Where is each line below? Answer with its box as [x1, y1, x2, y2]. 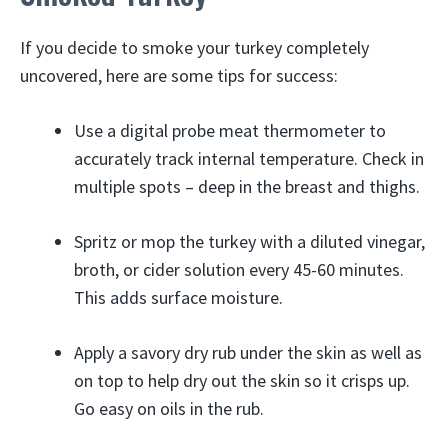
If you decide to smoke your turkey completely [20, 36, 369, 59]
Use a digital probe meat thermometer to [74, 119, 386, 142]
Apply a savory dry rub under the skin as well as [74, 341, 422, 364]
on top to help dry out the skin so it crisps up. [74, 369, 410, 392]
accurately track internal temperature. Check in [74, 147, 424, 170]
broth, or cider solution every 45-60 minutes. [74, 258, 404, 281]
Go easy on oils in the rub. [74, 397, 264, 420]
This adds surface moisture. [74, 286, 283, 309]
